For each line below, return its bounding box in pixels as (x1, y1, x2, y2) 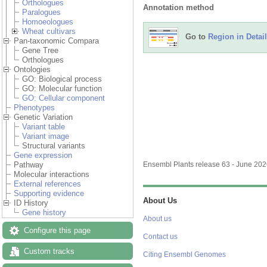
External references (14, 179, 81, 189)
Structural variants (22, 141, 85, 151)
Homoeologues (22, 17, 73, 27)
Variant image (22, 132, 69, 141)
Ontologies (14, 65, 51, 74)
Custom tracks (24, 247, 74, 256)
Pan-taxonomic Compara (14, 36, 99, 46)
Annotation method (143, 2, 214, 12)
